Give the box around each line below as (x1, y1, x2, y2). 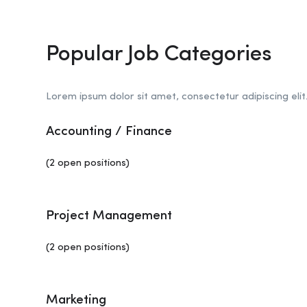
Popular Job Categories (46, 44, 272, 66)
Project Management (46, 210, 172, 223)
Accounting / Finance (46, 125, 172, 138)
